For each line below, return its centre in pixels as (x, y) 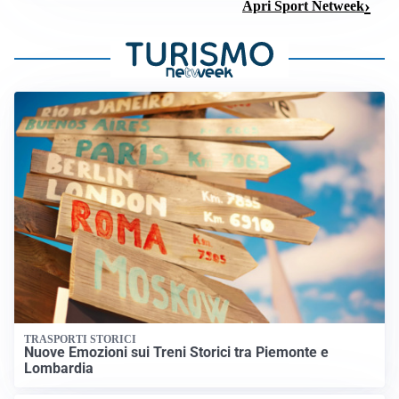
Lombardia (59, 369)
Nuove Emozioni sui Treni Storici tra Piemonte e (177, 353)
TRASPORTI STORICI (81, 340)
